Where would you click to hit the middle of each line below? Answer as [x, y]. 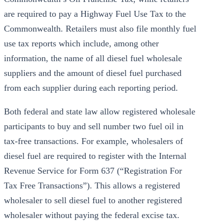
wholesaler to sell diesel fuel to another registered [93, 200]
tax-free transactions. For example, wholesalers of [93, 141]
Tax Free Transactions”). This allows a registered [92, 185]
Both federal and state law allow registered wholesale [100, 111]
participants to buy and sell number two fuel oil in [94, 126]
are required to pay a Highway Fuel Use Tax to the [95, 14]
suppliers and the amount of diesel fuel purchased [93, 73]
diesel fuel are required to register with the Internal [95, 156]
